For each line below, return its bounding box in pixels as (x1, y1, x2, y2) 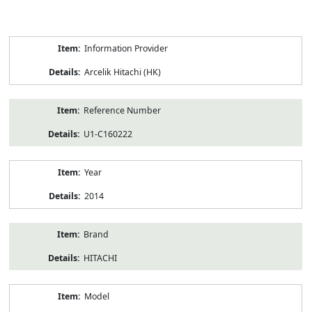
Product (8, 35, 40, 47)
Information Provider (84, 42, 168, 54)
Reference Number (83, 104, 161, 116)
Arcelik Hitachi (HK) (84, 65, 161, 78)
